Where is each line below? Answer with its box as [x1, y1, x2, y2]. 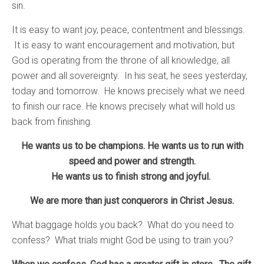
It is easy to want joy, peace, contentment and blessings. [12, 24, 245, 35]
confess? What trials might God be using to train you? [12, 234, 233, 246]
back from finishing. [12, 115, 93, 127]
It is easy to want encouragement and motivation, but [12, 39, 235, 51]
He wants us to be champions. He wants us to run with [21, 140, 243, 151]
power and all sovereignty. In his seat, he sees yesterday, [12, 70, 247, 81]
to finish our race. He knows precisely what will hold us [12, 100, 235, 112]
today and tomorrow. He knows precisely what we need [12, 85, 245, 97]
